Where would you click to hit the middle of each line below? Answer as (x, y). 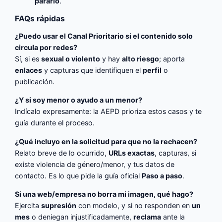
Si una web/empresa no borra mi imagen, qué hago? (104, 194)
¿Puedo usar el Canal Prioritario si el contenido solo (104, 36)
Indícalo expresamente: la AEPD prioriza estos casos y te (109, 111)
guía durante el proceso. (55, 123)
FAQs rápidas (40, 18)
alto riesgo (141, 59)
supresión (59, 205)
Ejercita (28, 205)
